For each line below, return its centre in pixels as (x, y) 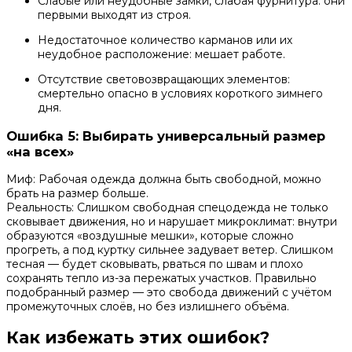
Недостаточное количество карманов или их (165, 40)
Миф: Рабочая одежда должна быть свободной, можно (164, 180)
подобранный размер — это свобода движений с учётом (169, 293)
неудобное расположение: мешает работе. (161, 55)
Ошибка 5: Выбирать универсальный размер (166, 136)
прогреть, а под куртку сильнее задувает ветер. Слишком (170, 250)
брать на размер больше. (77, 194)
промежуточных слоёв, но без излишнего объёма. (148, 307)
